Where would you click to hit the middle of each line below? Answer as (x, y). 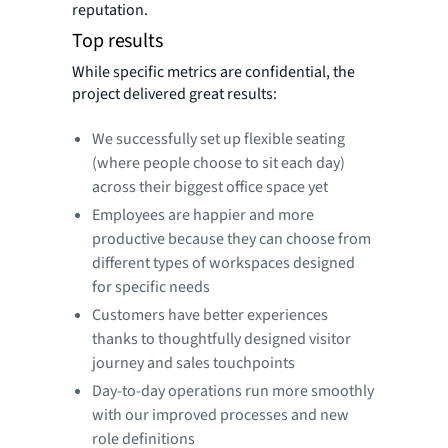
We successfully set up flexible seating (218, 138)
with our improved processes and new (220, 414)
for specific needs (151, 286)
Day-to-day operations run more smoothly (233, 390)
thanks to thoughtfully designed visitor (221, 338)
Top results (117, 40)
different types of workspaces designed (223, 262)
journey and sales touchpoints (193, 362)
